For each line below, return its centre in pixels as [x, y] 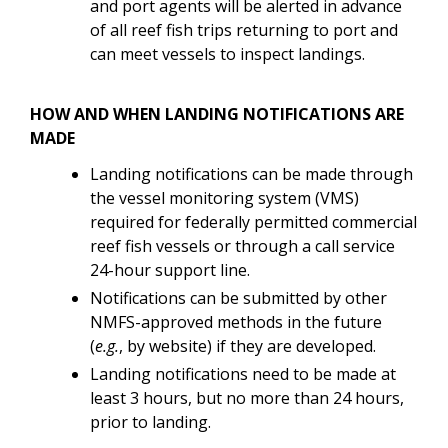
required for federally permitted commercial [253, 221]
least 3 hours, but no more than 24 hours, [247, 397]
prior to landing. [150, 421]
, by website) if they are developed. [247, 345]
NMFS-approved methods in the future [236, 321]
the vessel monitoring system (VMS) [224, 197]
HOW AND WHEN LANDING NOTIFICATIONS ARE [217, 113]
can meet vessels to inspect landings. [229, 53]
